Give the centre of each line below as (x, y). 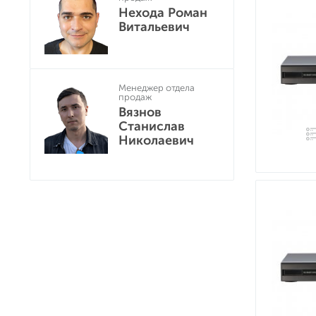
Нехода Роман (163, 13)
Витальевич (154, 27)
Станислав (152, 126)
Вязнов (140, 112)
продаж (135, 97)
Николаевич (156, 140)
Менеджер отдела (157, 88)
